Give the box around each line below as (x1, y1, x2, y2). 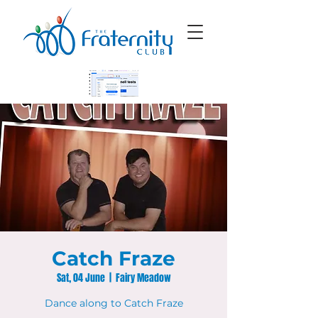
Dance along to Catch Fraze (44, 297, 183, 309)
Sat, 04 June (56, 270, 105, 285)
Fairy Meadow (115, 270, 171, 285)
